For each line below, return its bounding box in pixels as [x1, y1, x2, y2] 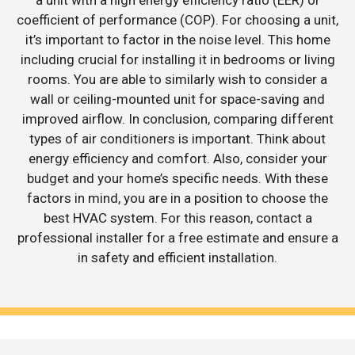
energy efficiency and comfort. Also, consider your [28, 150, 327, 166]
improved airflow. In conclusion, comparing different [21, 110, 334, 127]
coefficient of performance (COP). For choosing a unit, [17, 11, 338, 28]
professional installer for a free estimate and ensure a [17, 229, 338, 246]
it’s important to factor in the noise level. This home [25, 31, 330, 48]
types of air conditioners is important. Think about [29, 130, 326, 147]
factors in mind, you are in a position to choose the [27, 189, 328, 206]
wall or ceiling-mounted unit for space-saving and [30, 90, 325, 107]
